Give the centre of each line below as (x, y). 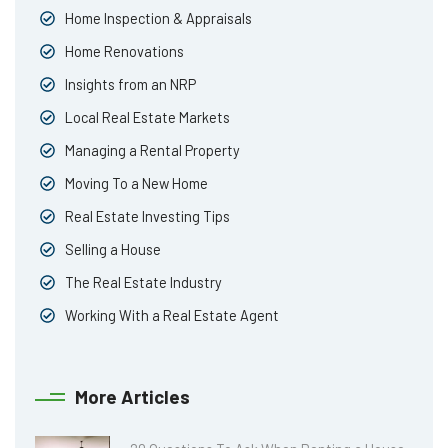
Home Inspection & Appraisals (158, 18)
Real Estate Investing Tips (147, 216)
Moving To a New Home (136, 183)
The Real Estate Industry (143, 282)
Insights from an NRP (130, 84)
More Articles (132, 396)
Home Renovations (124, 51)
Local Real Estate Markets (147, 117)
